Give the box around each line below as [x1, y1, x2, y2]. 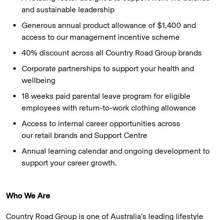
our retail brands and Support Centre [22, 131, 147, 140]
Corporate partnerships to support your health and [22, 64, 194, 74]
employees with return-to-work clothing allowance [22, 103, 198, 113]
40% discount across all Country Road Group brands [22, 48, 204, 58]
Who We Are [6, 191, 52, 201]
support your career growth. [22, 158, 117, 168]
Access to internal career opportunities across [22, 119, 180, 129]
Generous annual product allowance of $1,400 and [22, 21, 196, 30]
